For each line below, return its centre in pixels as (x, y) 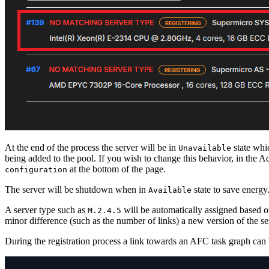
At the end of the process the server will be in (92, 147)
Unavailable (205, 148)
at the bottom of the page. (116, 169)
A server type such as (46, 210)
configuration (36, 169)
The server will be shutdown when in (77, 189)
